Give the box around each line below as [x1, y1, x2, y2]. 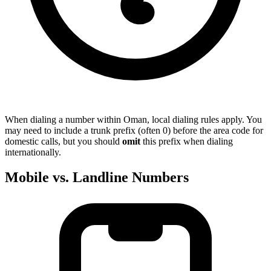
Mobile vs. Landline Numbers [5, 169, 189, 186]
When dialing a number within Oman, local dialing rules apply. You [5, 114, 262, 125]
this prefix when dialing [140, 135, 233, 146]
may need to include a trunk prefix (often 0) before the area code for [5, 125, 263, 135]
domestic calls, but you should [5, 135, 122, 146]
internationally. [5, 146, 61, 157]
